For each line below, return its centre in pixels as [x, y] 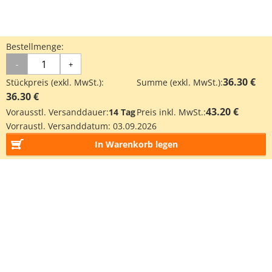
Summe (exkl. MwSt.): [180, 82]
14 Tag [122, 112]
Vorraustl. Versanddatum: [59, 126]
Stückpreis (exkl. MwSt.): [55, 82]
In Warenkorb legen [136, 144]
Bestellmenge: [35, 46]
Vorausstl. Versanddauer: [57, 112]
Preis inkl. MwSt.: [171, 112]
